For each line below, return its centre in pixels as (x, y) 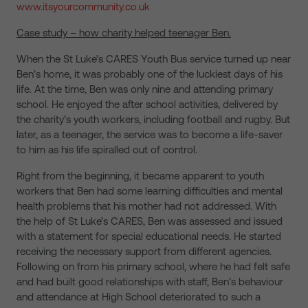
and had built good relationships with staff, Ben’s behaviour (150, 282)
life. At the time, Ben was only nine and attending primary (145, 89)
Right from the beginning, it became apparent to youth (140, 176)
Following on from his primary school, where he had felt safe (153, 266)
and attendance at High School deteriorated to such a (139, 297)
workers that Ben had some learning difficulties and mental (150, 191)
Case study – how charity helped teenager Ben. (124, 33)
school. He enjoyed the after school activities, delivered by (147, 104)
